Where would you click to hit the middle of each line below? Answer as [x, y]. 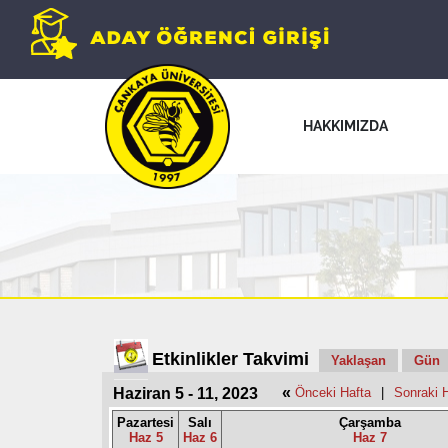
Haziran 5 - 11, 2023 [185, 393]
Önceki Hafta [333, 392]
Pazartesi [145, 422]
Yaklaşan [358, 360]
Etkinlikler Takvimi [230, 359]
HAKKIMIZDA [345, 125]
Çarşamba [370, 422]
